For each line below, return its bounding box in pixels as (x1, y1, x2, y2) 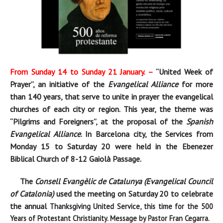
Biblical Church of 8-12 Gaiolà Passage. (10, 153, 141, 164)
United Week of (159, 66, 214, 77)
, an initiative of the (33, 79, 108, 89)
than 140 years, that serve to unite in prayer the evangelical (10, 91, 213, 102)
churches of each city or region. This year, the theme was (10, 104, 213, 114)
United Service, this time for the (93, 201, 199, 211)
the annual (10, 201, 50, 211)
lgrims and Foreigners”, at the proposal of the (19, 116, 186, 126)
